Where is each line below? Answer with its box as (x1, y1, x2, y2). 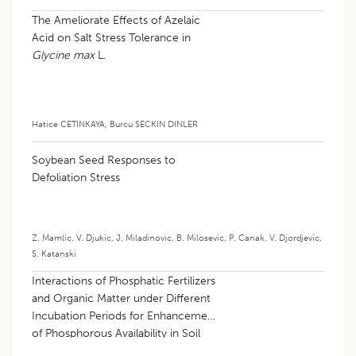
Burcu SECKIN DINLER (110, 118, 198, 130)
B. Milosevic (176, 231, 224, 243)
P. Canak (229, 231, 265, 243)
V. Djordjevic (269, 231, 319, 243)
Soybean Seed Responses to (32, 153, 176, 167)
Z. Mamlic (32, 231, 72, 243)
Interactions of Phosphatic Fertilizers (32, 273, 215, 288)
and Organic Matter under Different (32, 291, 211, 305)
